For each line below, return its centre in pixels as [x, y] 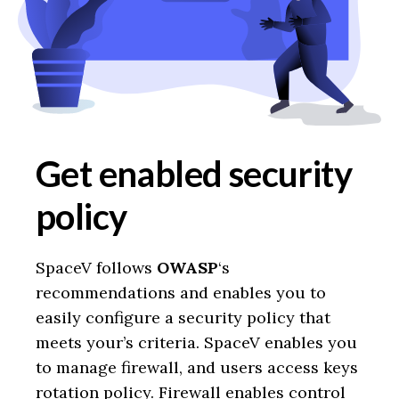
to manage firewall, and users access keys [197, 368]
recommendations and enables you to [181, 293]
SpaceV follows [96, 268]
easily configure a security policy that [183, 318]
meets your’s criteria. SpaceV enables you [196, 343]
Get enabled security [194, 174]
